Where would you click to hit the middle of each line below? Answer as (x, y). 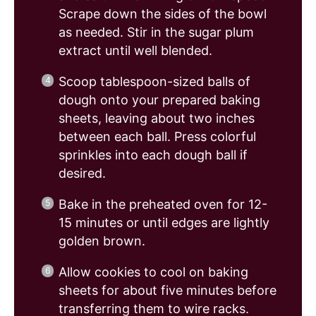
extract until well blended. (135, 51)
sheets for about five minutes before (168, 291)
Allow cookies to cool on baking (153, 272)
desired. (82, 174)
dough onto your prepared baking (159, 100)
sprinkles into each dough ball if (153, 155)
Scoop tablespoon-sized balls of (154, 82)
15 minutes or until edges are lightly (164, 223)
